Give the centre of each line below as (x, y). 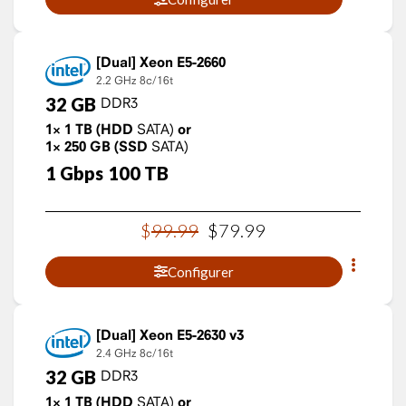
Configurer (201, 271)
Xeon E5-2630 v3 (192, 334)
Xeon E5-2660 (183, 62)
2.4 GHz (116, 353)
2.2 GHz (116, 80)
